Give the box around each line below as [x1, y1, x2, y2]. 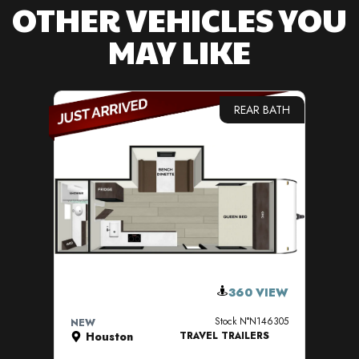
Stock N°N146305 [215, 314, 289, 329]
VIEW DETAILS [129, 274, 231, 296]
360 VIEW [228, 284, 289, 301]
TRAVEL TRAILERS [179, 329, 270, 344]
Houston [86, 329, 134, 345]
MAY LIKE [108, 28, 251, 74]
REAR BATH [234, 102, 291, 119]
